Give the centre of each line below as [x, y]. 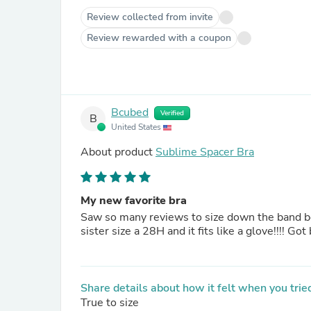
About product [118, 152]
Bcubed [130, 113]
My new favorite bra [134, 201]
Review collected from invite [150, 17]
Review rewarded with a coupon [159, 38]
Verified [172, 113]
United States [137, 127]
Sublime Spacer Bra [205, 152]
